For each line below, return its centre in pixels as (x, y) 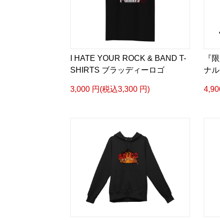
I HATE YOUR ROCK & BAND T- (128, 58)
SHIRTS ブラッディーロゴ (117, 70)
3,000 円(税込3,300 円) (110, 89)
